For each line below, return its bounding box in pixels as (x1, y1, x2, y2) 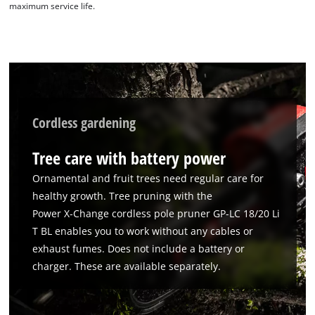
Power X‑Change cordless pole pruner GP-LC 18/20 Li (32, 206, 281, 220)
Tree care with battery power (32, 146, 226, 169)
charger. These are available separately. (32, 259, 221, 273)
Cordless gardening (32, 112, 136, 132)
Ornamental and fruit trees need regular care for (32, 171, 264, 185)
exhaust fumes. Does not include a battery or (32, 241, 245, 255)
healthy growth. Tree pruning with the (32, 188, 213, 202)
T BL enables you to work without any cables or (32, 224, 254, 238)
